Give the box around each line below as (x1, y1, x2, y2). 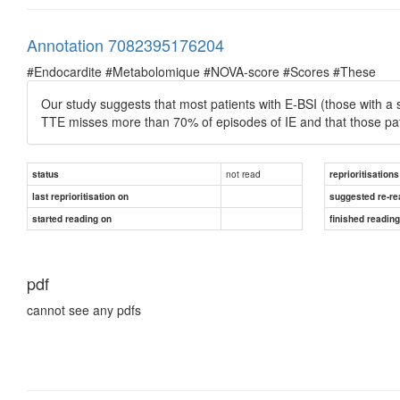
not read (226, 166, 261, 180)
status (32, 167, 59, 180)
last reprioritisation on (32, 189, 129, 203)
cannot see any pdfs (27, 300, 141, 319)
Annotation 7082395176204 (27, 32, 224, 56)
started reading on (32, 212, 112, 225)
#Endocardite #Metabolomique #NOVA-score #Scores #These (27, 62, 376, 80)
